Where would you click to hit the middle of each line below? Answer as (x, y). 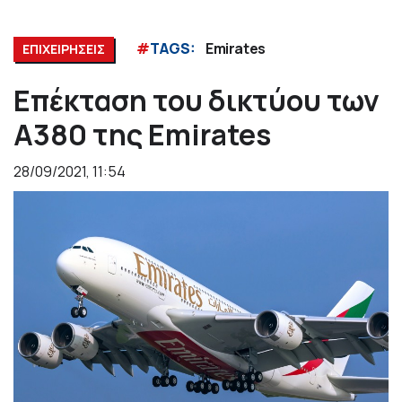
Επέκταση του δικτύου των (197, 101)
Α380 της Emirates (142, 135)
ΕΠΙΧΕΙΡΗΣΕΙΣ (64, 49)
